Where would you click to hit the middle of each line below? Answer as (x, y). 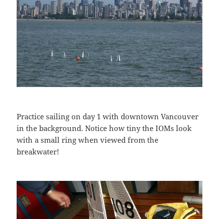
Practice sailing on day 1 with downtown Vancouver (108, 117)
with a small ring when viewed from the (88, 140)
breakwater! (38, 152)
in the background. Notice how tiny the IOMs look (104, 128)
